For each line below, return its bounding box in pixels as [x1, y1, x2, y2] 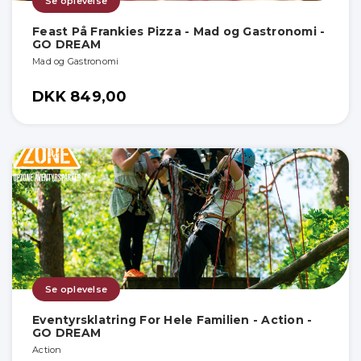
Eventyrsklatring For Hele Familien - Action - [32, 313, 313, 328]
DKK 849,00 [32, 88, 127, 106]
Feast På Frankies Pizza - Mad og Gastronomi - [32, 24, 326, 39]
